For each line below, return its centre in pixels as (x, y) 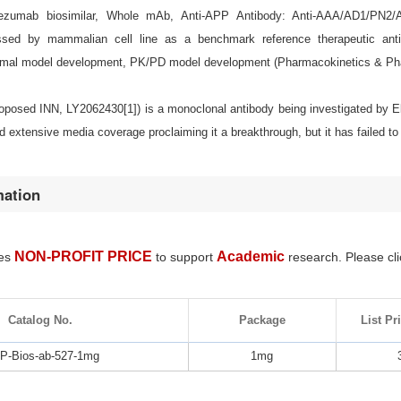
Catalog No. (40, 320)
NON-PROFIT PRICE (83, 256)
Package (262, 320)
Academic (250, 256)
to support (186, 256)
